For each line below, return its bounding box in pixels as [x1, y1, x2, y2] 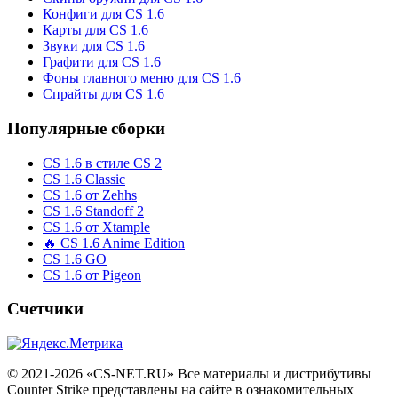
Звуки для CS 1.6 [43, 38, 145, 54]
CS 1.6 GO [43, 251, 107, 267]
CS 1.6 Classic [43, 171, 125, 187]
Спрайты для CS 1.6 [43, 86, 164, 102]
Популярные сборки [7, 118, 165, 138]
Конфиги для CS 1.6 [43, 6, 164, 22]
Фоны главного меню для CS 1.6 [43, 70, 241, 86]
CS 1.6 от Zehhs [43, 187, 137, 203]
